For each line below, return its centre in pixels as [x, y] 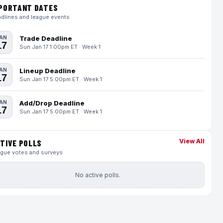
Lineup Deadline [48, 71]
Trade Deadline [46, 38]
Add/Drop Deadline [52, 103]
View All [192, 141]
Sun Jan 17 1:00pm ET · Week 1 [60, 47]
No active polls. [98, 175]
